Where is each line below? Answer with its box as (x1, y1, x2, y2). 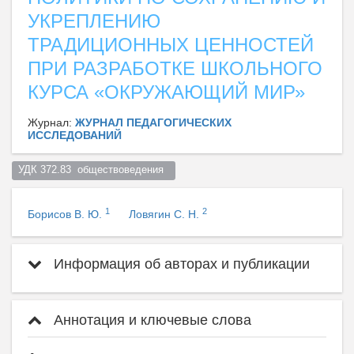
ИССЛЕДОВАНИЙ (28, 128, 122, 141)
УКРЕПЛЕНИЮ (28, 9, 160, 32)
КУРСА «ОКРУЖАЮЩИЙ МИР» (28, 81, 305, 103)
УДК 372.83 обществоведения (17, 164, 170, 176)
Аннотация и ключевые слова (50, 311, 251, 328)
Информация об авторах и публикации (50, 255, 310, 272)
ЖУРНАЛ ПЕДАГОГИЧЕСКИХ (75, 115, 232, 129)
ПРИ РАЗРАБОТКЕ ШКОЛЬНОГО (28, 57, 322, 79)
